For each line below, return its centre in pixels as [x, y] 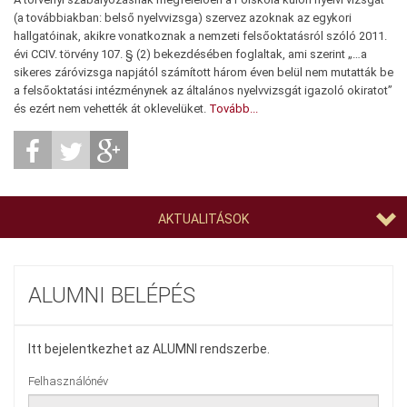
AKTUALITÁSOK [203, 219]
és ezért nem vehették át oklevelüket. [111, 109]
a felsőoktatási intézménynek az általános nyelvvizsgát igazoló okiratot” [203, 90]
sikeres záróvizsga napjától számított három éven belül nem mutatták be [203, 72]
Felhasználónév [68, 381]
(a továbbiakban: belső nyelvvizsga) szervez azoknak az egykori [183, 18]
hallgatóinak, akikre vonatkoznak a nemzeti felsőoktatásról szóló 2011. [200, 36]
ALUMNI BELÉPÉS [112, 295]
